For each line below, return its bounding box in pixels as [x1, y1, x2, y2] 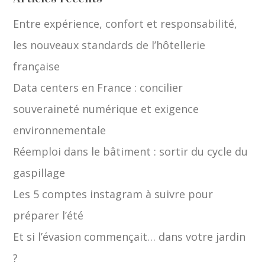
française [13, 59, 60, 74]
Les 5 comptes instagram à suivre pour [13, 187, 214, 202]
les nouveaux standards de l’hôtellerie [13, 38, 206, 53]
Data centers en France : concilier [13, 80, 183, 95]
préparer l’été [13, 208, 84, 223]
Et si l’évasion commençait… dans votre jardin [13, 230, 246, 244]
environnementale [13, 123, 106, 138]
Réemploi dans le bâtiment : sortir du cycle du [13, 144, 248, 159]
